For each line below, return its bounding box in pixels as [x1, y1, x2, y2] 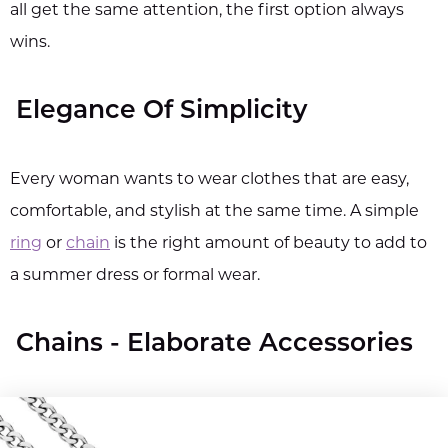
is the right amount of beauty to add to [114, 235, 427, 252]
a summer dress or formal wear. [10, 267, 260, 284]
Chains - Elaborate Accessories [16, 331, 413, 357]
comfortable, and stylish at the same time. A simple [10, 203, 419, 220]
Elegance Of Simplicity [16, 98, 307, 124]
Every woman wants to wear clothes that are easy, [10, 171, 409, 188]
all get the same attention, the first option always [10, 2, 404, 19]
